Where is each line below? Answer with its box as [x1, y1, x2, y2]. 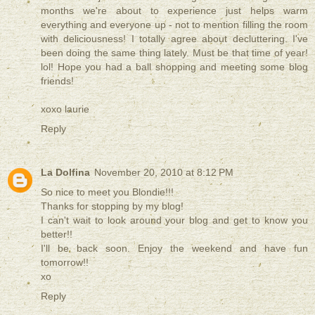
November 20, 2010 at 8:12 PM [94, 167, 233, 179]
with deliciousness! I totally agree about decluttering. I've [41, 33, 308, 45]
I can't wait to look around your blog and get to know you [41, 214, 308, 226]
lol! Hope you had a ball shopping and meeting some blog [41, 61, 308, 73]
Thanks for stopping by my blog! [41, 200, 184, 212]
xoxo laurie [41, 103, 89, 115]
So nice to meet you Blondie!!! [41, 186, 174, 198]
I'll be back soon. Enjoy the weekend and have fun [41, 243, 308, 255]
